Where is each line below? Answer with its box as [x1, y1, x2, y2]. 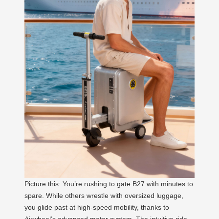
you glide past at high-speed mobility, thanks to [24, 203, 169, 211]
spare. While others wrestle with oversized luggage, [24, 191, 183, 199]
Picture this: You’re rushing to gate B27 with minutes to [24, 179, 193, 188]
